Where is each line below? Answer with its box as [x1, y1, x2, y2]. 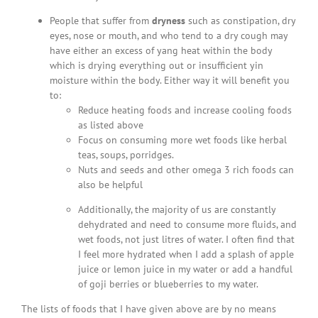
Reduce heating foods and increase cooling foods [77, 103, 292, 116]
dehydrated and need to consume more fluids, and [77, 217, 297, 231]
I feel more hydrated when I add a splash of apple [77, 247, 294, 261]
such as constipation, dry [185, 13, 295, 27]
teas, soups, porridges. [77, 148, 174, 161]
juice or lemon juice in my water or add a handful [77, 262, 292, 275]
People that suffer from [49, 13, 152, 27]
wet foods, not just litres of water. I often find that [77, 232, 295, 246]
